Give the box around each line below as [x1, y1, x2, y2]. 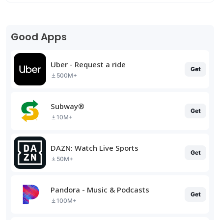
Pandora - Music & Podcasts [51, 184, 149, 194]
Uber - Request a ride [51, 59, 126, 69]
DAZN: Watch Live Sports [51, 142, 138, 153]
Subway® [51, 101, 84, 111]
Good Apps [11, 30, 67, 44]
